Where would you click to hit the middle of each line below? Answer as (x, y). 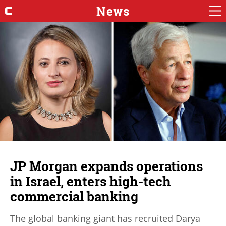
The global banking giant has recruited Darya (105, 219)
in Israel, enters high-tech (91, 181)
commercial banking (74, 196)
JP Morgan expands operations (106, 166)
